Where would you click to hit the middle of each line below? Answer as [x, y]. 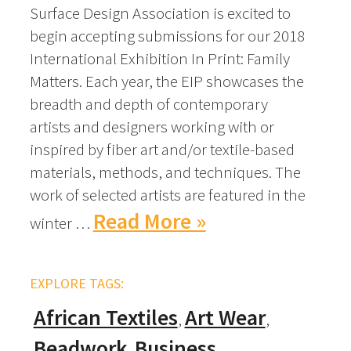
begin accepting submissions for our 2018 [167, 36]
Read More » [149, 222]
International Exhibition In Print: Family [159, 59]
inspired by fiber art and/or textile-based [162, 150]
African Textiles [105, 317]
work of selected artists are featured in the [167, 195]
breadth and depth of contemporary [148, 104]
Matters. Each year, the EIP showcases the [166, 81]
